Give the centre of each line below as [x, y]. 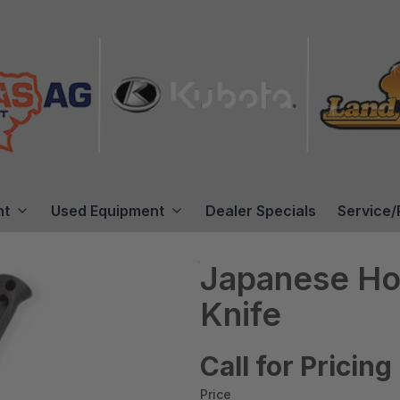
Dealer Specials [261, 210]
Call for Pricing [296, 366]
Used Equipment [108, 210]
